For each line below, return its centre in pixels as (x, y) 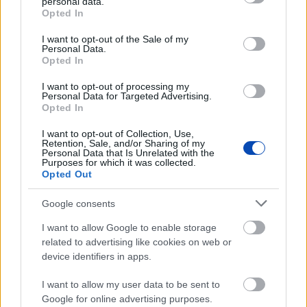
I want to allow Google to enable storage (129, 228)
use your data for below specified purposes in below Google (150, 21)
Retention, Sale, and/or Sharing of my (123, 143)
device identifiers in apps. (97, 256)
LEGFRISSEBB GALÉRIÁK (153, 68)
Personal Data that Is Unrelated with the (128, 153)
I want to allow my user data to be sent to (131, 284)
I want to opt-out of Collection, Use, (118, 134)
